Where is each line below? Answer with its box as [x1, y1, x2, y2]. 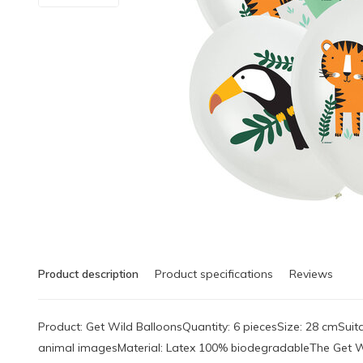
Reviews [289, 267, 333, 281]
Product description [38, 267, 139, 281]
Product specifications [155, 267, 273, 281]
